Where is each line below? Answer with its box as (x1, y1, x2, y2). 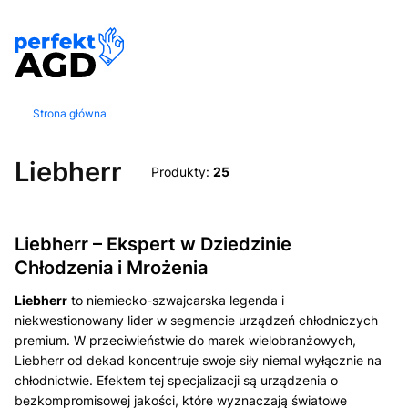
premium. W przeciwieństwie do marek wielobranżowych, (15, 331, 356, 348)
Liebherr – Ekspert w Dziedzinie (15, 232, 291, 255)
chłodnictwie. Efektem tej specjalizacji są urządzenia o (15, 372, 338, 388)
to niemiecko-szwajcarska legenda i (67, 291, 284, 308)
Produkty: (151, 163, 213, 179)
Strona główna (33, 106, 107, 120)
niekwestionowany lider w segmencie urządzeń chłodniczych (15, 311, 378, 328)
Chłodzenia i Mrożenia (15, 256, 208, 279)
